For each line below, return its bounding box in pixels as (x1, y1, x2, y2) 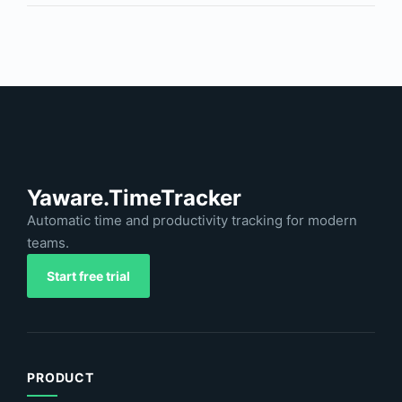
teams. (27, 233, 69, 251)
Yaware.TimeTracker (27, 184, 241, 211)
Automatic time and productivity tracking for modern (27, 211, 357, 229)
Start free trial (47, 267, 130, 284)
